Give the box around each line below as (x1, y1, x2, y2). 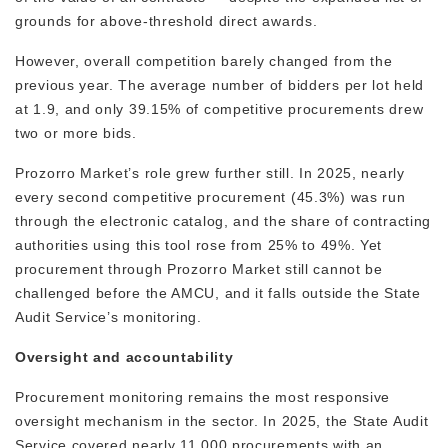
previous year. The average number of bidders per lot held (15, 77, 424, 94)
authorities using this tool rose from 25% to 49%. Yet (15, 237, 383, 254)
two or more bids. (15, 125, 142, 142)
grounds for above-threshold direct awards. (15, 13, 323, 30)
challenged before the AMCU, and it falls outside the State (15, 285, 421, 302)
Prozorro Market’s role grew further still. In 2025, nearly (15, 165, 405, 182)
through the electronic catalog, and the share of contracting (15, 213, 432, 230)
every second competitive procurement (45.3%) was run (15, 189, 406, 206)
